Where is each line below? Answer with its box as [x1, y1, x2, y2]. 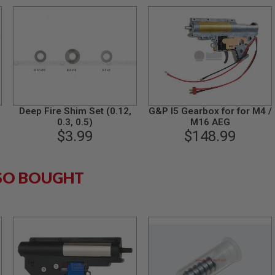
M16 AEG [190, 116, 230, 128]
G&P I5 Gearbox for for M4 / [148, 105, 272, 117]
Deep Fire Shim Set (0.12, [18, 105, 131, 117]
